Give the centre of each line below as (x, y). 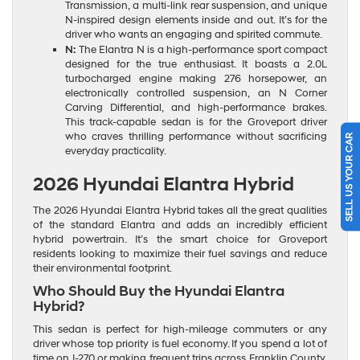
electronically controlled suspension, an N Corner (196, 93)
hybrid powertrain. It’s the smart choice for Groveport (180, 239)
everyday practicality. (116, 151)
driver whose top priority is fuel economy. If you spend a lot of (180, 344)
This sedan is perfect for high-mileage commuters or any (180, 329)
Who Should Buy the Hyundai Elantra (159, 291)
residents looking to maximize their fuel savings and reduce (180, 254)
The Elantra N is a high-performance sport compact (201, 49)
